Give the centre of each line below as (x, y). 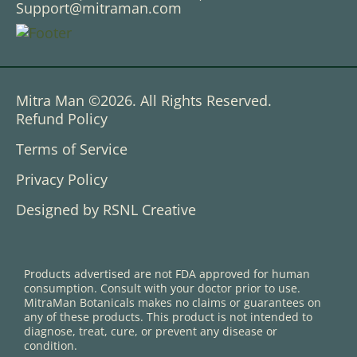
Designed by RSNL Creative (106, 210)
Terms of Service (72, 149)
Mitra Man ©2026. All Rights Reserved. (144, 101)
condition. (51, 346)
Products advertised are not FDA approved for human (167, 274)
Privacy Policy (62, 180)
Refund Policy (62, 119)
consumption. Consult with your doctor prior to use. (162, 288)
